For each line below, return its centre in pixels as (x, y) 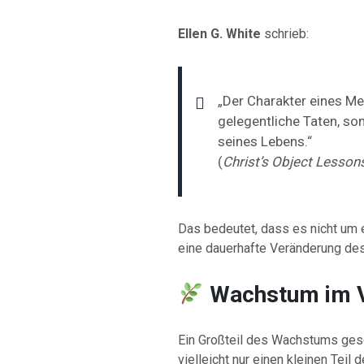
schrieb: (284, 33)
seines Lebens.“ (264, 141)
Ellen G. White (219, 33)
